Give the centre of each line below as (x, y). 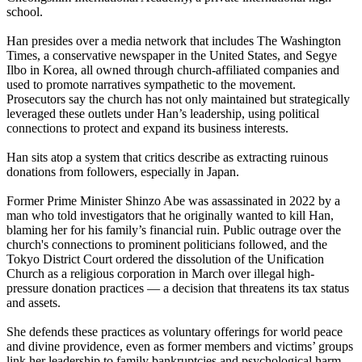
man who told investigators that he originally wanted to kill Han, (170, 216)
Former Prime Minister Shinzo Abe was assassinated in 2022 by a (173, 201)
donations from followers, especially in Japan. (123, 172)
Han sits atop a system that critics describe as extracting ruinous (167, 158)
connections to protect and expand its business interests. (147, 128)
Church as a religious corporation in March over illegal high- (160, 274)
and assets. (34, 303)
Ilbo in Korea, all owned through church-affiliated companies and (173, 70)
